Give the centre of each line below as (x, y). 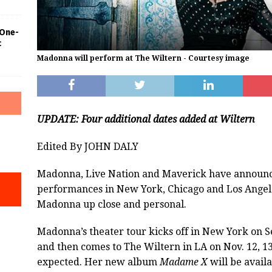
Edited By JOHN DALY (87, 147)
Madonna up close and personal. (111, 205)
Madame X (183, 262)
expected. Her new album (98, 262)
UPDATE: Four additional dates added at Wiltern (146, 120)
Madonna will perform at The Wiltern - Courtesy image (143, 59)
